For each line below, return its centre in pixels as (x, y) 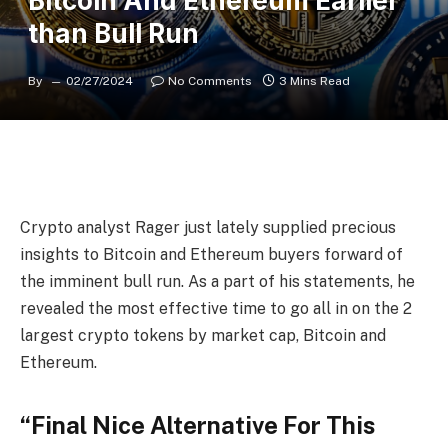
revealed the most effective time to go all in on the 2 (216, 308)
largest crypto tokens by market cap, (161, 335)
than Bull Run (113, 33)
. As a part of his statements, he (298, 281)
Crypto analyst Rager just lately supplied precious (208, 227)
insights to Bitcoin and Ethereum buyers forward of (211, 254)
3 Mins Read (314, 81)
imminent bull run (115, 281)
